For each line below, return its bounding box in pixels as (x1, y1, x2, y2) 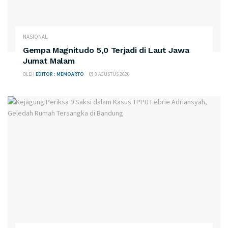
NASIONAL (23, 33, 47, 41)
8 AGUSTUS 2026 (94, 71, 130, 78)
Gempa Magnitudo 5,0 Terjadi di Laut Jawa (23, 45, 189, 55)
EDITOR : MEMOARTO (36, 71, 84, 78)
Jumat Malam (23, 56, 75, 66)
